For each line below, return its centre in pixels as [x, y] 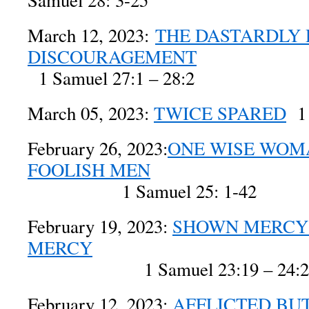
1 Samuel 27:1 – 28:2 [111, 78]
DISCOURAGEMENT [112, 57]
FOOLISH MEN [89, 170]
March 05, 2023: [91, 113]
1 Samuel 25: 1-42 [142, 191]
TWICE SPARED [220, 113]
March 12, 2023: [91, 35]
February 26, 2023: [98, 148]
